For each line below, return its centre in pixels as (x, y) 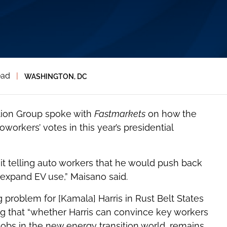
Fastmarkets (120, 114)
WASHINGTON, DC (55, 76)
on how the (171, 114)
